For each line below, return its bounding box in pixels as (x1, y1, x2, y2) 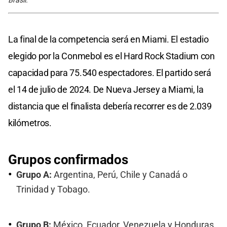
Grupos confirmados (8, 152, 128, 168)
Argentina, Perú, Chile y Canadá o (52, 170, 187, 180)
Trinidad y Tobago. (16, 184, 90, 195)
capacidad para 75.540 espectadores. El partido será (8, 67, 211, 79)
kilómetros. (8, 118, 52, 129)
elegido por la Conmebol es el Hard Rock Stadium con (8, 51, 215, 62)
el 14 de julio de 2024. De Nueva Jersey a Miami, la (8, 84, 204, 95)
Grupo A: (16, 170, 52, 180)
